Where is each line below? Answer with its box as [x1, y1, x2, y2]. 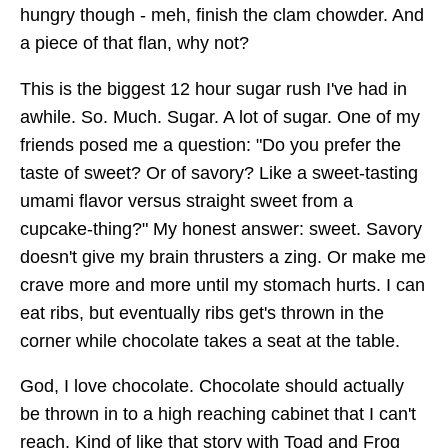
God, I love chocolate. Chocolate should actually [20, 376, 404, 397]
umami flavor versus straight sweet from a [20, 190, 353, 211]
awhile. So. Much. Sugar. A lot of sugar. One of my [20, 106, 420, 127]
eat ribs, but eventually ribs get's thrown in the [20, 302, 384, 323]
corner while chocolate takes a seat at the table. [20, 330, 400, 351]
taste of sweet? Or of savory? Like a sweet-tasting [20, 162, 418, 183]
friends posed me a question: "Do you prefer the [20, 134, 401, 155]
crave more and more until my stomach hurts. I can [20, 274, 425, 295]
